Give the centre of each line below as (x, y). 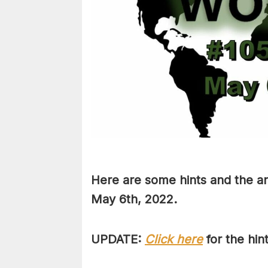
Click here (174, 240)
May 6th (114, 200)
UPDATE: (118, 240)
